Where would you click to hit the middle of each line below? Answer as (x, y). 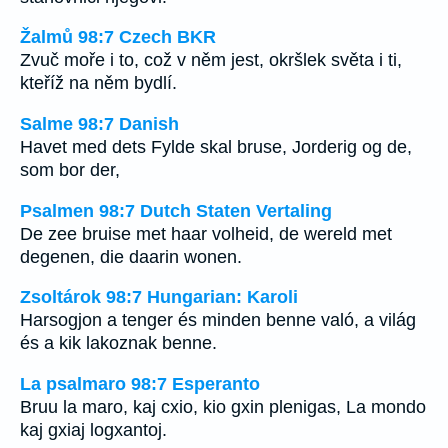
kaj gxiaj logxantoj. (93, 429)
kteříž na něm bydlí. (98, 83)
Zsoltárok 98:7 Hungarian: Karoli (159, 297)
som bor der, (70, 169)
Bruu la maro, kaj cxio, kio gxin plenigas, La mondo (223, 406)
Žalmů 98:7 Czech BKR (118, 37)
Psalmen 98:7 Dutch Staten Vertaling (176, 210)
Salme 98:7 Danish (99, 123)
